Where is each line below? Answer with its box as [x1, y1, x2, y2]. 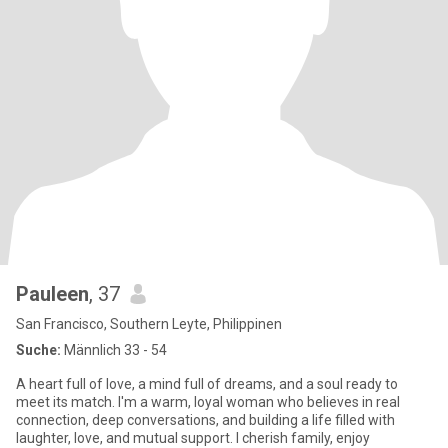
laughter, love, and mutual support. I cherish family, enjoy [16, 430, 370, 446]
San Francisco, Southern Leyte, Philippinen [16, 316, 282, 332]
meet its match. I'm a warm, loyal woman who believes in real [16, 394, 400, 410]
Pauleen [16, 282, 89, 306]
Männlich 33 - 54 [61, 342, 167, 358]
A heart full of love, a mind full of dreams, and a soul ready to [16, 376, 398, 392]
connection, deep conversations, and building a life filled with [16, 412, 395, 428]
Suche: [16, 342, 61, 358]
